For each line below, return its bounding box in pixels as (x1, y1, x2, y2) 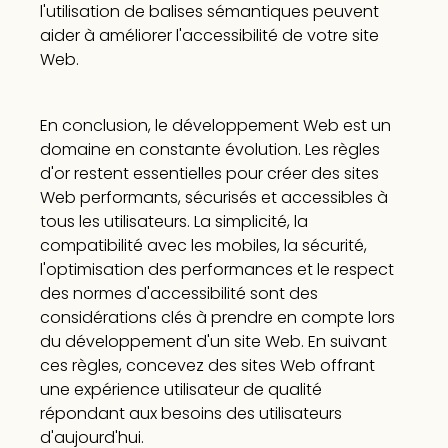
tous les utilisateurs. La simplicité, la (39, 210, 308, 234)
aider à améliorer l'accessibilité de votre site (39, 24, 379, 48)
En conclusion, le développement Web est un (39, 114, 391, 138)
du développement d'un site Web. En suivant (39, 330, 387, 354)
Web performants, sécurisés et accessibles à (39, 186, 388, 210)
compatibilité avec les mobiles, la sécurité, (39, 234, 367, 258)
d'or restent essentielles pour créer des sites (39, 162, 379, 186)
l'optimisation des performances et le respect (39, 258, 394, 282)
